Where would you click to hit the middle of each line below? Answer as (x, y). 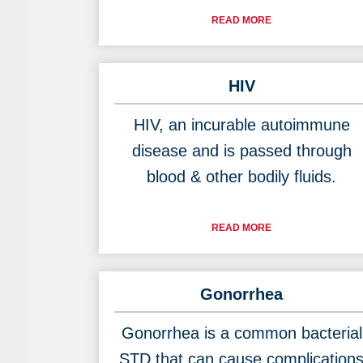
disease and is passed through (241, 151)
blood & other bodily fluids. (241, 177)
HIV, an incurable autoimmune (241, 125)
